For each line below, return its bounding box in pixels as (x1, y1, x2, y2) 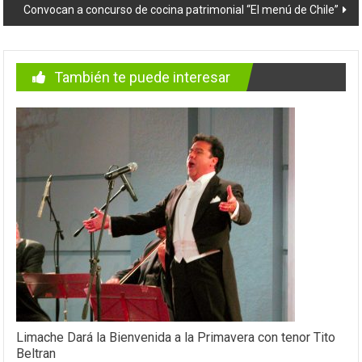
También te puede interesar (54, 68, 231, 86)
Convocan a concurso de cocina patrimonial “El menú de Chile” (23, 2, 339, 16)
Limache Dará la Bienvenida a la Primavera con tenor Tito (16, 329, 336, 345)
